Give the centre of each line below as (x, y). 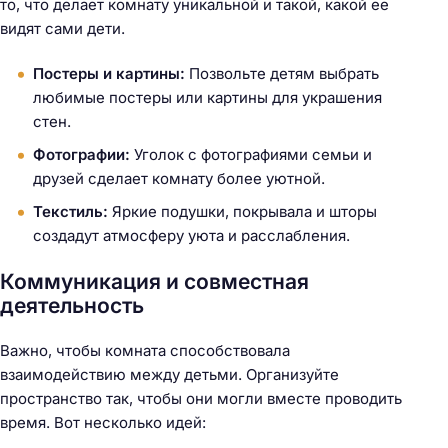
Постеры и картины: (109, 73)
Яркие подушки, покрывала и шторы (242, 211)
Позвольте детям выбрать (282, 73)
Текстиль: (70, 211)
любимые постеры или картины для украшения (207, 97)
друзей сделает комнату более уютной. (179, 178)
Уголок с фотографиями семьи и (251, 154)
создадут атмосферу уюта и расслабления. (191, 235)
